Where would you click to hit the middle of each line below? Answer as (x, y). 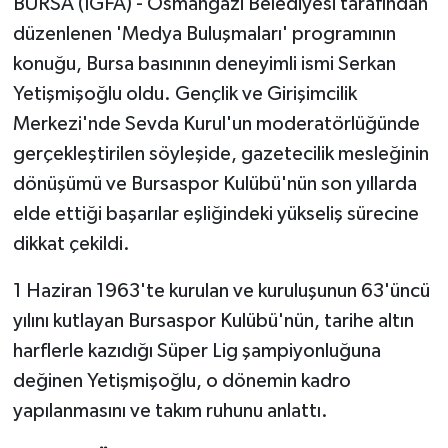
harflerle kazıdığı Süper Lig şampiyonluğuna (196, 351)
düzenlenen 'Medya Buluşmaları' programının (204, 34)
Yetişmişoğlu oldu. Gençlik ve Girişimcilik (184, 94)
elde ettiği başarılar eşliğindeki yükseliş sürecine (215, 214)
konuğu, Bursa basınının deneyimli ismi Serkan (204, 64)
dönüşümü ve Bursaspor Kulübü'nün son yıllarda (214, 184)
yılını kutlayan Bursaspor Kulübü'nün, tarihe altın (213, 321)
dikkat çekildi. (71, 244)
